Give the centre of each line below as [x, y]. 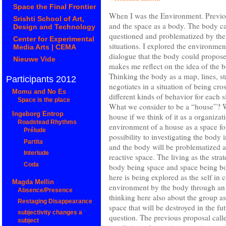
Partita [33, 142]
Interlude [36, 153]
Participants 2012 [41, 79]
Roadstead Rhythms [47, 122]
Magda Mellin [33, 182]
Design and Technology [54, 26]
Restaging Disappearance [55, 202]
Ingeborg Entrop [38, 114]
